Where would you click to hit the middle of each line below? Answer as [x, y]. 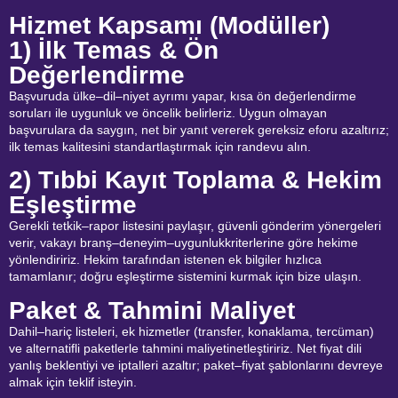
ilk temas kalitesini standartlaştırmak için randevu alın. [160, 146]
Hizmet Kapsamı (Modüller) [169, 25]
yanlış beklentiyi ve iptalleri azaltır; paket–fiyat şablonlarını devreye [196, 365]
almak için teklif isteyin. [73, 382]
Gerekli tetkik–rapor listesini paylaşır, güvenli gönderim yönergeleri [195, 226]
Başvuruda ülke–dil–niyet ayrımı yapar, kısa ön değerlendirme [183, 96]
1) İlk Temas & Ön [114, 50]
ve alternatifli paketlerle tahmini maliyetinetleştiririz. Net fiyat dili [185, 348]
